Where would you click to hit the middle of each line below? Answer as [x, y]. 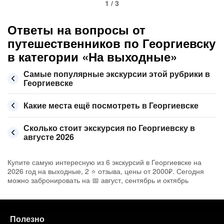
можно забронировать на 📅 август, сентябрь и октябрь [98, 180]
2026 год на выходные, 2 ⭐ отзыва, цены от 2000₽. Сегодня [106, 171]
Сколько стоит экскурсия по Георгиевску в [109, 128]
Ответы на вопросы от [76, 29]
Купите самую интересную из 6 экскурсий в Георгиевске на [104, 162]
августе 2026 [49, 137]
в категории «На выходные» [92, 56]
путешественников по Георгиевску [111, 43]
